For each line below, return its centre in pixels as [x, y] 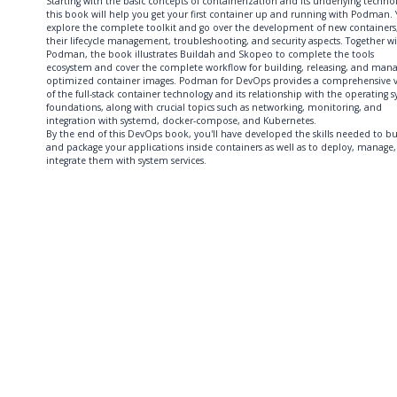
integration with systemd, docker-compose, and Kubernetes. [181, 120]
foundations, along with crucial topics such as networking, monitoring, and [214, 107]
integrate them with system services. [126, 160]
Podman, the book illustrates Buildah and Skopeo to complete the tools [210, 54]
